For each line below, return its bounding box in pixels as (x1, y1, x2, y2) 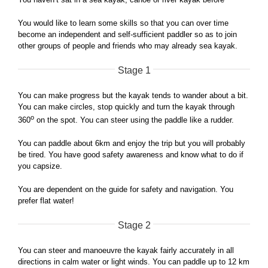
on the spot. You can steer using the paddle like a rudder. (34, 115, 234, 125)
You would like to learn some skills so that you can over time (18, 18, 229, 28)
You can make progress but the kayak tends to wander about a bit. (18, 90, 248, 100)
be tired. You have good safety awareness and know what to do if (18, 150, 243, 160)
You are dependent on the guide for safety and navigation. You (18, 185, 233, 194)
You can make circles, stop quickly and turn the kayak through (18, 102, 234, 111)
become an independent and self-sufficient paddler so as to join (18, 29, 237, 39)
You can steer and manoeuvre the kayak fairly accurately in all (18, 246, 234, 255)
